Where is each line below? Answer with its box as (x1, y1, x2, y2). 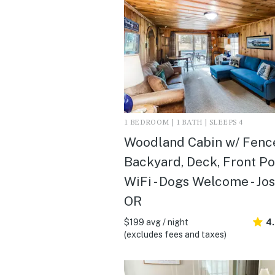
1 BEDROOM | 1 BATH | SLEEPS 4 (124, 118, 243, 126)
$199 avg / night (124, 217, 188, 227)
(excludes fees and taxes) (124, 229, 227, 239)
